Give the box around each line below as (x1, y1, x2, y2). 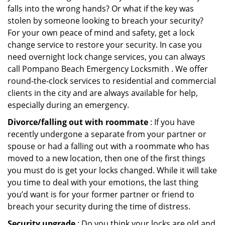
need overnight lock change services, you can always (8, 51, 205, 62)
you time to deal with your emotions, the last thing (8, 177, 198, 188)
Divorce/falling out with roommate (8, 117, 148, 128)
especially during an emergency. (8, 99, 129, 110)
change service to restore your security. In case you (8, 39, 202, 50)
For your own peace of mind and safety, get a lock (8, 27, 194, 38)
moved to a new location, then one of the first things (8, 153, 205, 164)
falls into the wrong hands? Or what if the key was (8, 3, 194, 14)
